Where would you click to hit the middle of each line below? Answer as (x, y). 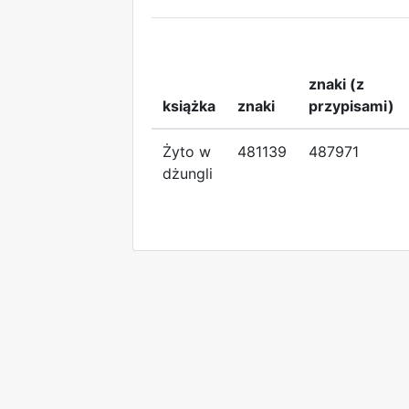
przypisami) (351, 105)
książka (189, 105)
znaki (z (336, 84)
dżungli (188, 173)
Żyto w (187, 151)
